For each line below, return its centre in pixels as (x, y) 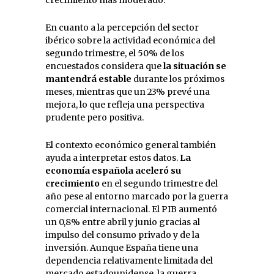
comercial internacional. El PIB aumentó (131, 209)
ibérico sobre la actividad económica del (130, 40)
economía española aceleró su (113, 170)
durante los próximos (178, 79)
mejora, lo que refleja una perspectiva (125, 104)
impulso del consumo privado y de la (122, 235)
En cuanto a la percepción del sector (122, 27)
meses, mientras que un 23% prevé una (128, 91)
